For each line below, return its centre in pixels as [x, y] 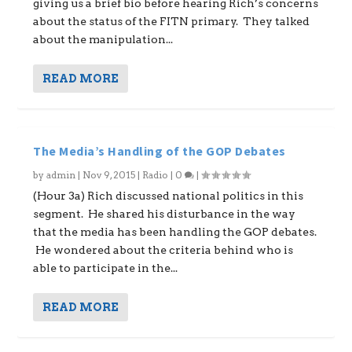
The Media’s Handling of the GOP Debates [159, 151]
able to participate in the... [106, 268]
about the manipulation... [103, 39]
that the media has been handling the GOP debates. [175, 232]
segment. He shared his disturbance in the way [165, 214]
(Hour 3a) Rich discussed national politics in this [169, 196]
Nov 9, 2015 [109, 175]
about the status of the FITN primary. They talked [172, 21]
